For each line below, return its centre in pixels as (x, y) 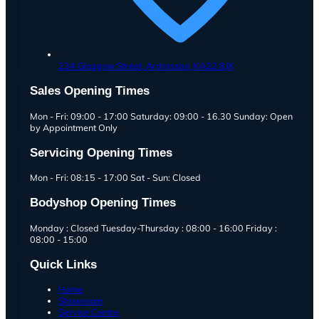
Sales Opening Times (90, 91)
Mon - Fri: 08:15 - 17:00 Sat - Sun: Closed (115, 178)
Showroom (81, 301)
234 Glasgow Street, (101, 66)
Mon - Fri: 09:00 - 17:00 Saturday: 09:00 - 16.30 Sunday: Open (161, 116)
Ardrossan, (169, 66)
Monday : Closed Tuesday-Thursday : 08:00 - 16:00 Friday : (153, 228)
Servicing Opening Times (101, 152)
